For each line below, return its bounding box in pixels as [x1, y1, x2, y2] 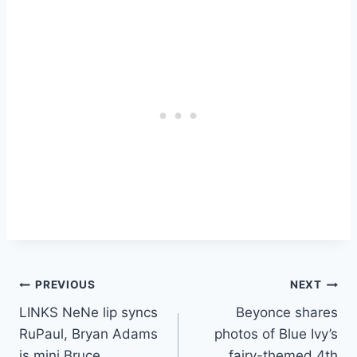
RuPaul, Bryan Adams [19, 325, 158, 342]
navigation [18, 309, 132, 337]
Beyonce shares [236, 304, 338, 320]
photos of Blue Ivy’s [214, 325, 338, 342]
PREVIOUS [35, 278, 96, 292]
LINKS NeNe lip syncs [19, 304, 158, 320]
